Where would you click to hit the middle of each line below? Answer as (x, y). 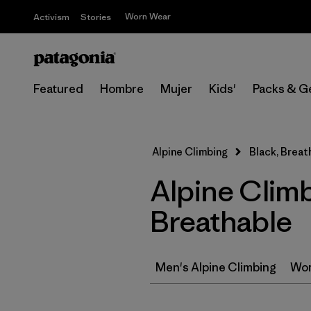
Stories (96, 17)
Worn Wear (148, 16)
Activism (51, 17)
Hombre (122, 89)
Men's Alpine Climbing (216, 267)
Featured (58, 89)
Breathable (221, 221)
